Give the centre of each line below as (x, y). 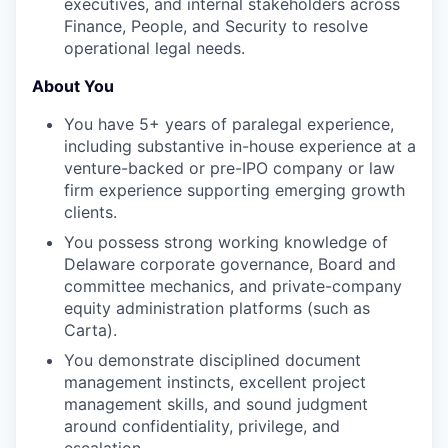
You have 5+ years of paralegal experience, (229, 123)
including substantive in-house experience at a (240, 145)
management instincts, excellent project (215, 381)
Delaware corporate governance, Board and (230, 263)
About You (73, 85)
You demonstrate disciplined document (212, 359)
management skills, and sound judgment (216, 403)
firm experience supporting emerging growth (234, 189)
